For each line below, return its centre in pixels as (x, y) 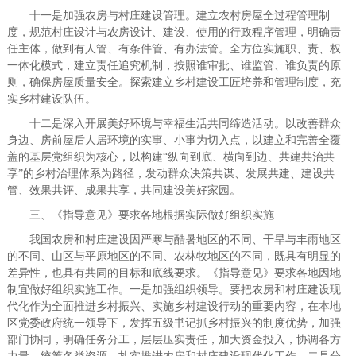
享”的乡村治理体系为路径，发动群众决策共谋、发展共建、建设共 (170, 174)
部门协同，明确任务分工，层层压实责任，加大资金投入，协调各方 (174, 340)
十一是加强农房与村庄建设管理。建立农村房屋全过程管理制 (168, 15)
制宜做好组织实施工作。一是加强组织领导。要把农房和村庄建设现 (174, 290)
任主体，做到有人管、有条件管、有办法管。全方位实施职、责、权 (174, 49)
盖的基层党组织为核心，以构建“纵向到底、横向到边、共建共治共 (170, 157)
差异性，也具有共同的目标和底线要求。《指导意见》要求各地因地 (174, 273)
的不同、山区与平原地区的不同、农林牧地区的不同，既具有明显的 (174, 256)
